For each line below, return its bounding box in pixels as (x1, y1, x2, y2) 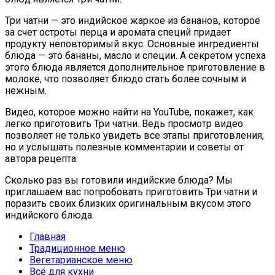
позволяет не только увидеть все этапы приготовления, (5, 129, 264, 141)
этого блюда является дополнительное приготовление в (5, 61, 265, 73)
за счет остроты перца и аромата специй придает (5, 26, 231, 38)
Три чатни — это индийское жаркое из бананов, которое (5, 14, 260, 26)
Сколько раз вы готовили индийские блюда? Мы (5, 174, 233, 186)
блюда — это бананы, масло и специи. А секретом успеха (5, 49, 266, 61)
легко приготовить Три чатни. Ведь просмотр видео (5, 117, 243, 130)
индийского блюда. (5, 209, 94, 221)
